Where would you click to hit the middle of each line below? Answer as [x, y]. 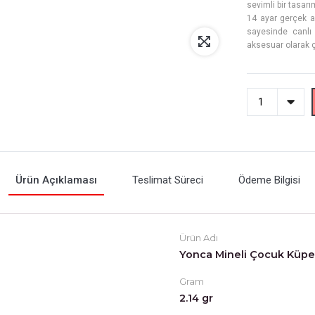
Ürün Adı [199, 238]
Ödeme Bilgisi [269, 180]
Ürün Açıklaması [56, 180]
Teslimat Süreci [167, 180]
